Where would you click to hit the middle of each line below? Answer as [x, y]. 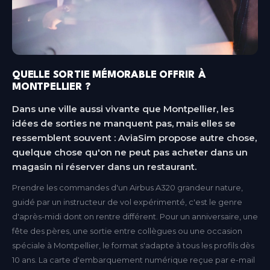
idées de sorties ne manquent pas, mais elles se [124, 123]
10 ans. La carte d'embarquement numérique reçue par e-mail [133, 259]
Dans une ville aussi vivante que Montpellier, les [123, 108]
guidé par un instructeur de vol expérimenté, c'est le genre [127, 202]
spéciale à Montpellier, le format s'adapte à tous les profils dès [133, 245]
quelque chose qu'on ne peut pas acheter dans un [130, 152]
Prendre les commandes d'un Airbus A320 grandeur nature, [127, 187]
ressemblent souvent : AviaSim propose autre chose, [134, 137]
